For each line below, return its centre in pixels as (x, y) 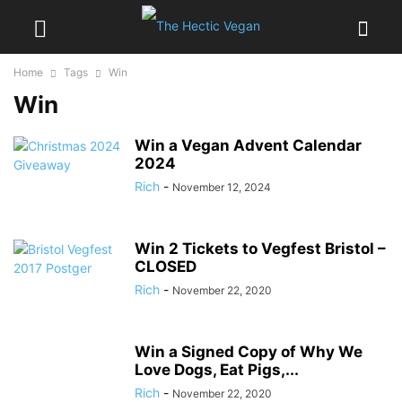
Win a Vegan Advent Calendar (248, 145)
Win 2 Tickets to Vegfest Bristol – (260, 249)
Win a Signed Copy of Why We (249, 352)
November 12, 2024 (222, 187)
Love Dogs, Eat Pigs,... (217, 370)
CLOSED (166, 267)
